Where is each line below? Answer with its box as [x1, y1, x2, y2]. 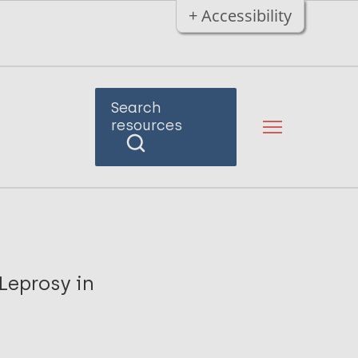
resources [110, 117, 182, 134]
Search [110, 99, 161, 117]
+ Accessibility [188, 5, 292, 26]
